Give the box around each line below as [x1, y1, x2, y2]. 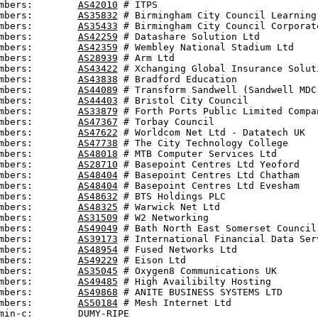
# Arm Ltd [117, 53, 175, 63]
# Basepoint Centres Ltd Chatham [117, 170, 300, 180]
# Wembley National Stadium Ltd [117, 42, 294, 53]
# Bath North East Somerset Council [117, 223, 317, 234]
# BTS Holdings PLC [117, 191, 226, 202]
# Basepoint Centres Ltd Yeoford [117, 159, 300, 170]
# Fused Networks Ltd [117, 244, 237, 255]
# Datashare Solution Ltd [117, 31, 260, 42]
